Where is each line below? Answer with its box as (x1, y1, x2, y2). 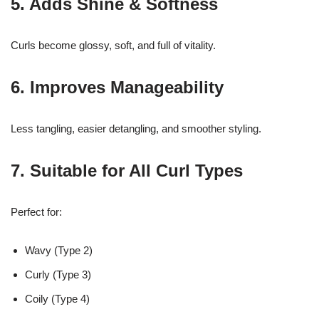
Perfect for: (11, 206, 62, 219)
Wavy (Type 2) (25, 244, 93, 257)
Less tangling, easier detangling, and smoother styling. (11, 122, 261, 135)
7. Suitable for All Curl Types (11, 161, 243, 181)
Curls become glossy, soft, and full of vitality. (11, 39, 216, 52)
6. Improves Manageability (11, 78, 224, 98)
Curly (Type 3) (25, 268, 91, 281)
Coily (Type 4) (25, 293, 90, 305)
